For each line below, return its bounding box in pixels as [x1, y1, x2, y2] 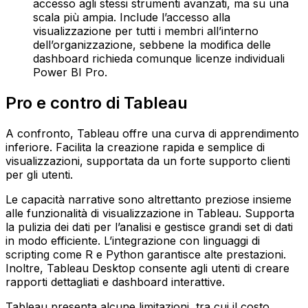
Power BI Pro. [33, 65, 107, 79]
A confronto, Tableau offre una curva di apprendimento [5, 126, 299, 140]
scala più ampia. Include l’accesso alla [33, 10, 230, 24]
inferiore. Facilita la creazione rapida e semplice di [5, 140, 265, 154]
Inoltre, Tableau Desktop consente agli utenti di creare [5, 261, 289, 275]
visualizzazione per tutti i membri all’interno [33, 23, 258, 38]
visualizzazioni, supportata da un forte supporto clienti [5, 153, 290, 168]
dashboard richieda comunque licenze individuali [33, 51, 285, 65]
